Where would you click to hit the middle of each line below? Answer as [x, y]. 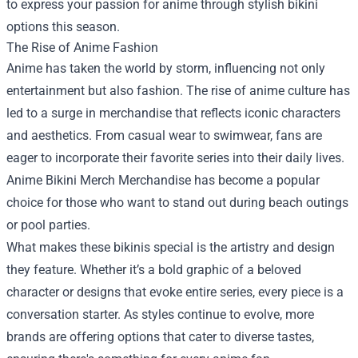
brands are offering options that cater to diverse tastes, [160, 337]
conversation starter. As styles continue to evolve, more [160, 314]
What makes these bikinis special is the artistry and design [171, 247]
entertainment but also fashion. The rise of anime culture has [178, 91]
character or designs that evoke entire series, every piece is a [175, 292]
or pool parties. [48, 225]
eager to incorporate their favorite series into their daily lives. [175, 158]
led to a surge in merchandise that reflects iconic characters [173, 113]
